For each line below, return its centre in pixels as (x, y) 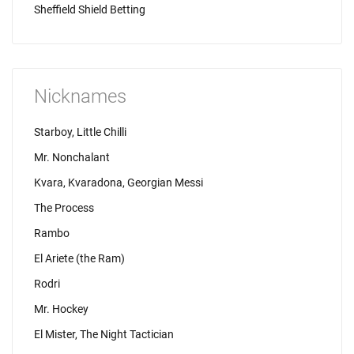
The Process (64, 208)
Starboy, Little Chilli (80, 132)
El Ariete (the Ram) (79, 258)
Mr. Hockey (61, 309)
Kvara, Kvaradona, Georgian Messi (119, 183)
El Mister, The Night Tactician (104, 334)
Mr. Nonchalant (72, 157)
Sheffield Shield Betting (90, 9)
